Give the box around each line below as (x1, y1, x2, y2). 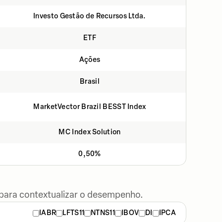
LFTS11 (62, 209, 85, 217)
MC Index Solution (58, 128, 121, 136)
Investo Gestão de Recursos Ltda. (33, 12, 146, 20)
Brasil (80, 77, 100, 86)
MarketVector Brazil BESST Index (33, 103, 146, 111)
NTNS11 (91, 209, 115, 217)
